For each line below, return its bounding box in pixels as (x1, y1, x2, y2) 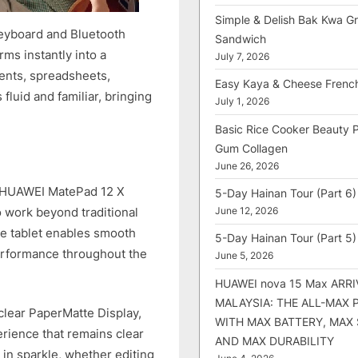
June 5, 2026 (215, 250, 273, 262)
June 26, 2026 (215, 160, 279, 172)
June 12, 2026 (215, 205, 278, 217)
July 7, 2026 (215, 50, 269, 62)
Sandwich (215, 31, 266, 46)
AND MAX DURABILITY (215, 333, 334, 348)
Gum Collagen (215, 141, 288, 155)
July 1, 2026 (215, 96, 269, 108)
